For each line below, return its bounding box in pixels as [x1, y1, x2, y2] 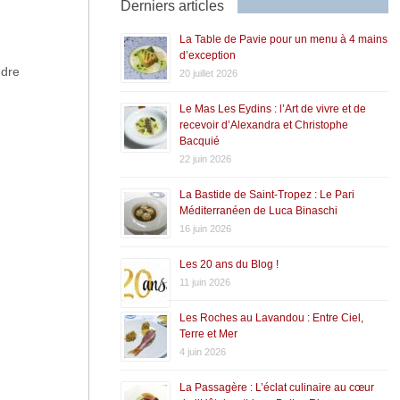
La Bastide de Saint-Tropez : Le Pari [179, 187, 354, 201]
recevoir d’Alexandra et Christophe [179, 118, 348, 131]
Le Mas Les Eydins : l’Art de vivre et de [179, 102, 366, 115]
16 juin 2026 [179, 222, 231, 234]
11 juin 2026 [179, 276, 230, 287]
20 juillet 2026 [179, 67, 237, 79]
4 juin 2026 [179, 346, 226, 357]
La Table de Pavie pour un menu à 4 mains [179, 32, 387, 46]
